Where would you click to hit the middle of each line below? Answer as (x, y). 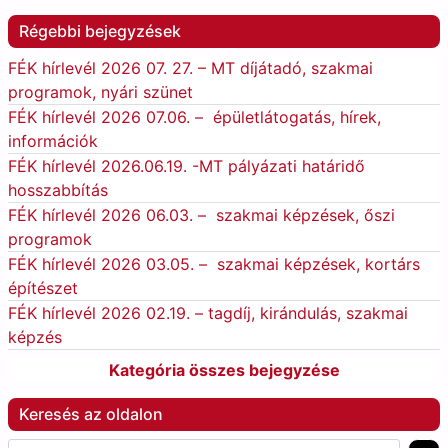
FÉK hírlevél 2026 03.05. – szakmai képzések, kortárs (214, 264)
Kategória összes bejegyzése (224, 370)
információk (53, 141)
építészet (43, 288)
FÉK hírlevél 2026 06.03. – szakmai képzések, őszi (201, 215)
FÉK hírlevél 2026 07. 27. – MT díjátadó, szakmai (190, 68)
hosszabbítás (58, 190)
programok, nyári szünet (100, 92)
